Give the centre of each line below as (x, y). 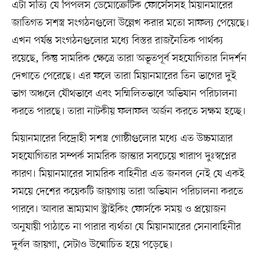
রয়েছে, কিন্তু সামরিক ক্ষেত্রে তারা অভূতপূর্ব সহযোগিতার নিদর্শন (129, 59)
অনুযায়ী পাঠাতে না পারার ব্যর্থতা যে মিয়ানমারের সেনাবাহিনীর (126, 227)
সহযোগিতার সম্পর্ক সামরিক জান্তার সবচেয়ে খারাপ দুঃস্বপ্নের (124, 156)
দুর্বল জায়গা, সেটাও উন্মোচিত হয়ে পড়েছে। (92, 245)
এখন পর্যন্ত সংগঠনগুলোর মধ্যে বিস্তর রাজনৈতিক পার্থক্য (117, 41)
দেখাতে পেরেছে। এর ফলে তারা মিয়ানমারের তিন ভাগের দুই (124, 76)
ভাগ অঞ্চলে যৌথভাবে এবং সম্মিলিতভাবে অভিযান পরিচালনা (124, 94)
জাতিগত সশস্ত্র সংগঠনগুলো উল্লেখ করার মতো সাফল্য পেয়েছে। (130, 23)
